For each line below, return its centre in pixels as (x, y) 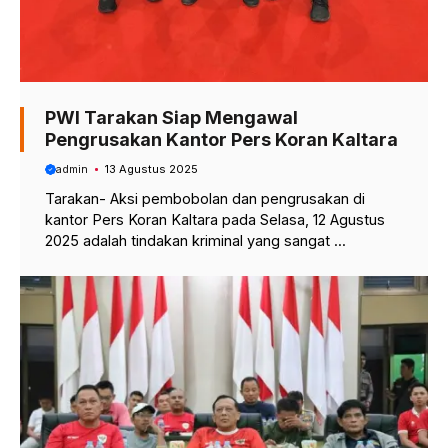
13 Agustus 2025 (151, 168)
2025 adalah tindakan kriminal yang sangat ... (195, 240)
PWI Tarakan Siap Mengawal (171, 118)
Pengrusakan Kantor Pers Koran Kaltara (221, 140)
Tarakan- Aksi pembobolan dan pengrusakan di (205, 198)
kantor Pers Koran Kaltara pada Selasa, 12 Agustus (215, 219)
